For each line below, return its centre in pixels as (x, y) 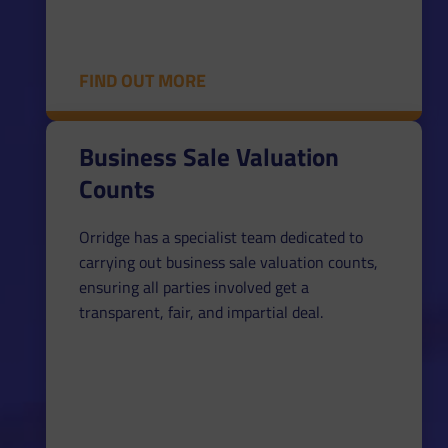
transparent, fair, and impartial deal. (200, 311)
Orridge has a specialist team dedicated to (220, 236)
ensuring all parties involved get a (193, 286)
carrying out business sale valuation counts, (228, 261)
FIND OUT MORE (142, 80)
